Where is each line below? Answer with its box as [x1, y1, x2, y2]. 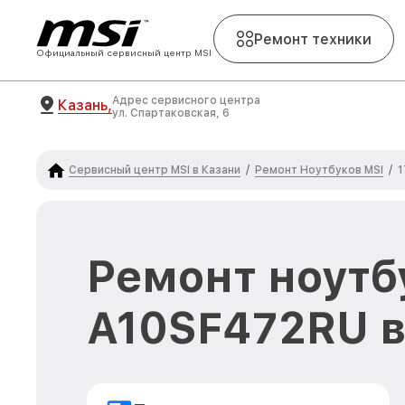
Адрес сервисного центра [112, 94, 260, 107]
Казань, [58, 96, 112, 114]
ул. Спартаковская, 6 [112, 107, 230, 119]
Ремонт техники [254, 30, 372, 48]
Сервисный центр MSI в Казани [69, 163, 240, 176]
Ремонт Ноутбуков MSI [255, 163, 383, 176]
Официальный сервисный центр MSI [36, 47, 212, 58]
